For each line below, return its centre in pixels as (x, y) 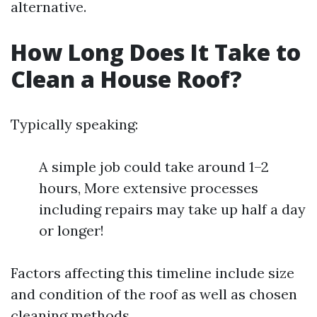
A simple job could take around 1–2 (154, 167)
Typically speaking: (74, 124)
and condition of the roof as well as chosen (154, 294)
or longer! (71, 230)
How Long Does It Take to (156, 52)
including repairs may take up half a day (172, 209)
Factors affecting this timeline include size (152, 273)
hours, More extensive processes (149, 188)
